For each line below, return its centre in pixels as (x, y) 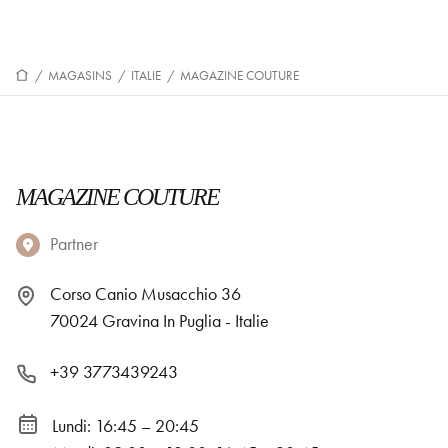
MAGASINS (80, 75)
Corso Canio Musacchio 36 (145, 294)
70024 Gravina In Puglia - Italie (159, 321)
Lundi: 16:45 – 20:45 (125, 426)
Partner (74, 244)
